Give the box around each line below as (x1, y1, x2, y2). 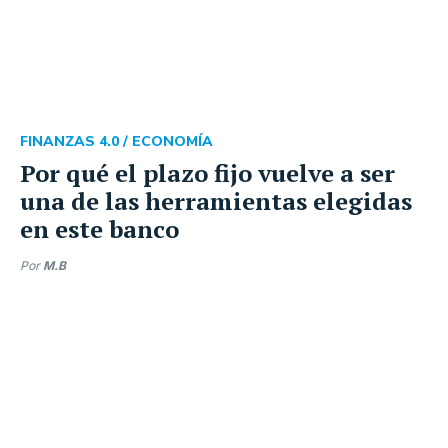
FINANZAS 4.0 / (20, 132, 132, 151)
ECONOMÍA (132, 132, 213, 151)
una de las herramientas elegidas (20, 185, 412, 217)
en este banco (20, 213, 179, 245)
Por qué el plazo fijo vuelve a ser (20, 157, 395, 189)
